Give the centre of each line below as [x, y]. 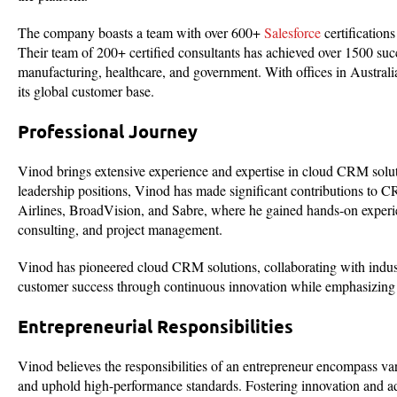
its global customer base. [86, 91]
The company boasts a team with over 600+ [141, 33]
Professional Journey [108, 132]
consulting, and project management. [120, 230]
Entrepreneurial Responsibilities [156, 327]
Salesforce [292, 33]
